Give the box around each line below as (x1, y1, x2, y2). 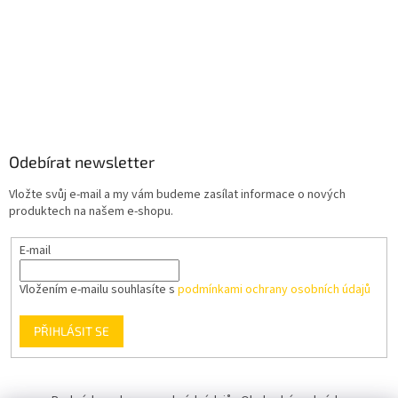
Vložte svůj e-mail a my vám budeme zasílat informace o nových (9, 186, 346, 204)
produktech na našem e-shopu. (9, 203, 173, 221)
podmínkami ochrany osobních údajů (177, 281, 370, 299)
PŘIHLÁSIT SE (33, 323, 109, 339)
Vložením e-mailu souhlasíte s (19, 281, 178, 299)
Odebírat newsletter (9, 152, 155, 172)
